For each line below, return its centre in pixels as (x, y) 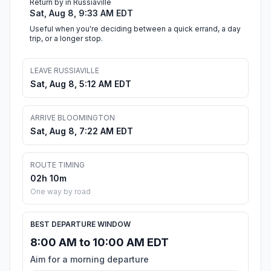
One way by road (60, 192)
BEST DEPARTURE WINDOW (80, 224)
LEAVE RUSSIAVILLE (65, 71)
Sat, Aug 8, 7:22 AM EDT (82, 131)
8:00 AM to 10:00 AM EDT (100, 243)
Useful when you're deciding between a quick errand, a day (135, 29)
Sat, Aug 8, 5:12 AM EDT (81, 84)
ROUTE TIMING (57, 165)
